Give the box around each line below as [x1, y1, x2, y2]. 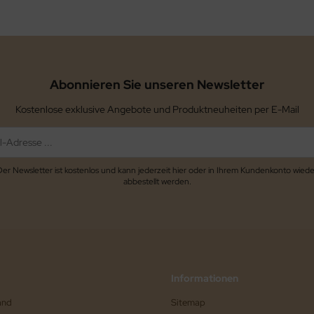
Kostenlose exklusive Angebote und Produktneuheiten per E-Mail [15, 102, 299, 116]
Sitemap [171, 296, 205, 308]
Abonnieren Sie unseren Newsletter [50, 76, 264, 93]
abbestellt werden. [123, 175, 191, 187]
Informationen [171, 271, 238, 285]
